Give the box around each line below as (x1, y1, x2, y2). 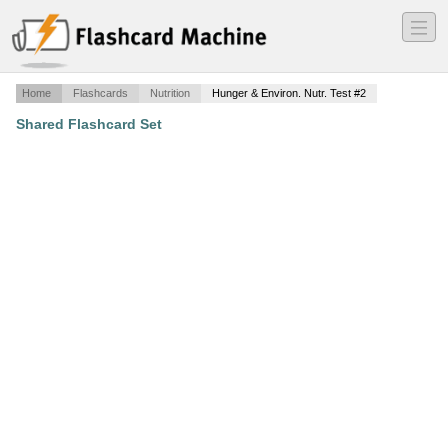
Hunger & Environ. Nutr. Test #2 (212, 87, 366, 100)
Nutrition (150, 87, 190, 100)
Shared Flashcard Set (16, 116, 162, 133)
